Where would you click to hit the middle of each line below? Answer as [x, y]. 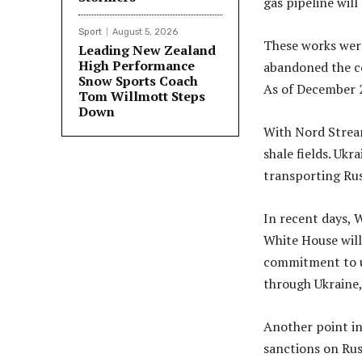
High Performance [137, 65]
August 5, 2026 [145, 32]
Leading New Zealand [147, 50]
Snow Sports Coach [138, 80]
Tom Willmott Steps [142, 96]
